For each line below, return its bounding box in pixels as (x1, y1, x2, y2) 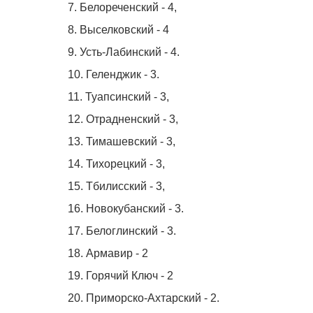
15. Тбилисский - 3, (68, 180, 168, 192)
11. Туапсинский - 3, (68, 90, 172, 103)
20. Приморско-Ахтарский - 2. (68, 291, 219, 304)
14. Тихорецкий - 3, (68, 157, 168, 170)
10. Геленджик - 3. (68, 68, 159, 80)
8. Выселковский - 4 (68, 23, 172, 36)
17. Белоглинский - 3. (68, 224, 179, 237)
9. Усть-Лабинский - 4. (68, 45, 180, 58)
